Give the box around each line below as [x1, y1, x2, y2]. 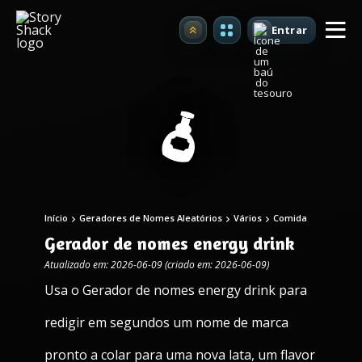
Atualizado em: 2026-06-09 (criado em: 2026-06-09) [44, 258, 269, 271]
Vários [234, 212, 262, 224]
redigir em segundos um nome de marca [44, 314, 288, 331]
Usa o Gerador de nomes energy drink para [44, 281, 307, 299]
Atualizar [192, 27, 246, 42]
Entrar [271, 22, 307, 37]
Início [44, 212, 68, 224]
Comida [273, 212, 307, 224]
